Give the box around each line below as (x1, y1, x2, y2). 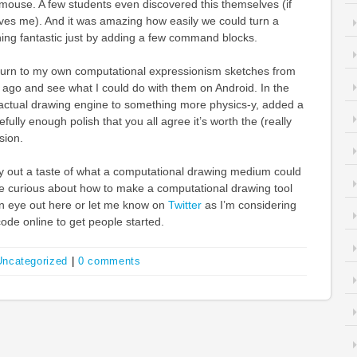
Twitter (167, 198, 205, 211)
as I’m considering (204, 198, 296, 211)
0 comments (77, 255, 141, 267)
